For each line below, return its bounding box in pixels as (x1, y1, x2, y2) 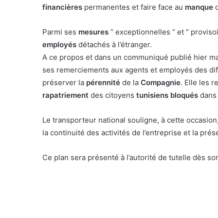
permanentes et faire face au (82, 2, 185, 12)
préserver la (42, 77, 86, 87)
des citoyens (91, 90, 136, 100)
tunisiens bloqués (136, 90, 198, 100)
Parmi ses (42, 27, 78, 36)
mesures (78, 27, 110, 36)
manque (185, 2, 215, 12)
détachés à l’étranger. (78, 39, 152, 49)
